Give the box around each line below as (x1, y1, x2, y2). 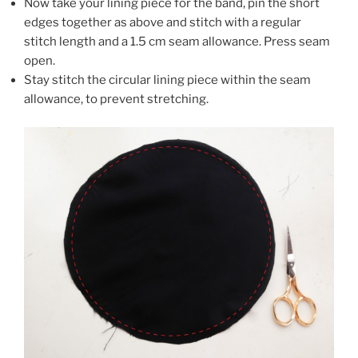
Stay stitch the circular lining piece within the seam (24, 73, 311, 88)
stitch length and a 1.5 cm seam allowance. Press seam (24, 34, 330, 50)
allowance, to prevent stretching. (24, 92, 209, 107)
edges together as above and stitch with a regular (24, 15, 301, 30)
